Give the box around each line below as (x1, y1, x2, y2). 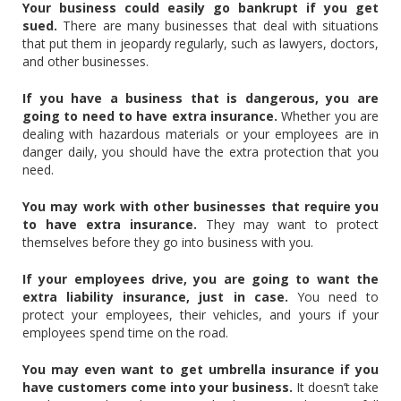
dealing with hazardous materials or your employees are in (22, 124, 379, 142)
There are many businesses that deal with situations (63, 16, 379, 34)
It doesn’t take (296, 378, 379, 396)
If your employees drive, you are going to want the (22, 269, 379, 287)
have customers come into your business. (22, 378, 296, 396)
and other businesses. (22, 52, 152, 70)
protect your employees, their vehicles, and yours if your (22, 305, 379, 323)
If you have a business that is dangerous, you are (22, 89, 379, 107)
